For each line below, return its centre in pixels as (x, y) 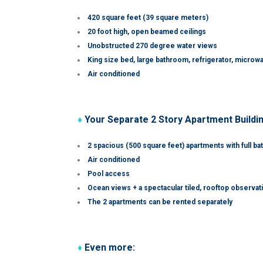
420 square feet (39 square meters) (148, 18)
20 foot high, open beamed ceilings (147, 32)
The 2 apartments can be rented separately (160, 202)
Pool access (109, 174)
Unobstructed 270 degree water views (152, 46)
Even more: (109, 247)
